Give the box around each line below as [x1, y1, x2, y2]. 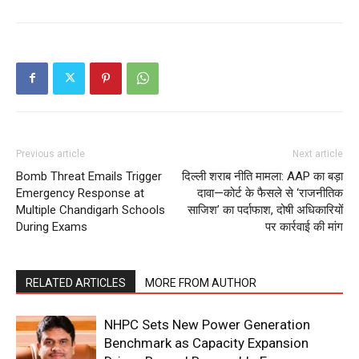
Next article [292, 147, 343, 159]
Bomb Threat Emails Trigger [16, 168, 162, 184]
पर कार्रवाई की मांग [265, 219, 343, 234]
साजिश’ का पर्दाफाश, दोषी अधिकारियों [188, 202, 343, 217]
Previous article [16, 147, 85, 159]
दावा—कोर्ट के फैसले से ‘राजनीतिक [197, 185, 343, 200]
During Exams [16, 219, 87, 234]
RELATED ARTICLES [26, 276, 126, 289]
